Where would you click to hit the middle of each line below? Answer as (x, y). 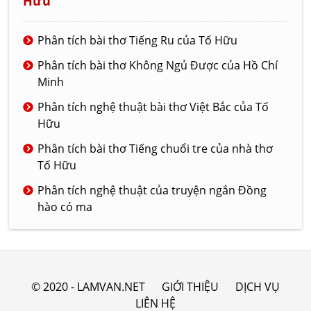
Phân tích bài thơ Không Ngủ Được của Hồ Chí (158, 66)
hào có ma (65, 207)
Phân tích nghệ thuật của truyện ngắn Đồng (152, 191)
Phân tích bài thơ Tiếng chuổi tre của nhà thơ (155, 149)
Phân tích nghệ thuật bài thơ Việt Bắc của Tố (153, 107)
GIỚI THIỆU (190, 287)
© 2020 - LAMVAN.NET (88, 287)
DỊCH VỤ (258, 287)
